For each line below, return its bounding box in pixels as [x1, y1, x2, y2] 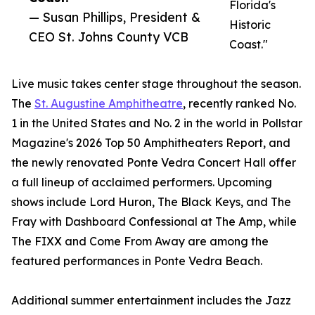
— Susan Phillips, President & [29, 9, 200, 25]
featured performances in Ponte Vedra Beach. [11, 254, 262, 269]
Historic [229, 18, 271, 32]
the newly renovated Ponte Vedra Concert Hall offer [11, 155, 296, 170]
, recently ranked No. [183, 96, 296, 111]
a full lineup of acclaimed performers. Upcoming [11, 175, 272, 190]
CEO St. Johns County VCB [29, 29, 188, 45]
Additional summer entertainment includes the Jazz [11, 293, 291, 308]
